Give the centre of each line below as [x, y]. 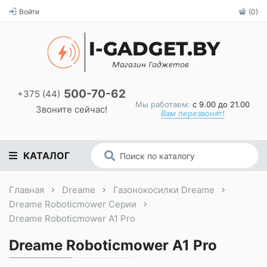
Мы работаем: [163, 104]
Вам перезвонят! [193, 113]
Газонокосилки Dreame [164, 190]
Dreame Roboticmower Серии [73, 204]
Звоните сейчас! [72, 109]
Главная [27, 190]
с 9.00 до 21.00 [220, 104]
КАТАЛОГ [46, 155]
